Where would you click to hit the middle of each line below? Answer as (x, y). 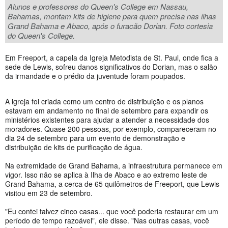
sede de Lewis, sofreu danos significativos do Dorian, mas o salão (111, 67)
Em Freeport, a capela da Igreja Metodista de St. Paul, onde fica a (112, 58)
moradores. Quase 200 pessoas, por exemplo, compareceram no (111, 129)
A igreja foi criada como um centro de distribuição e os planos (104, 102)
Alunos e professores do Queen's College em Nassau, (98, 7)
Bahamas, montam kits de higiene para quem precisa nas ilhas (112, 16)
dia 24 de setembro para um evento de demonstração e (95, 138)
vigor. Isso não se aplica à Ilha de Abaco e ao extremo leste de (106, 175)
